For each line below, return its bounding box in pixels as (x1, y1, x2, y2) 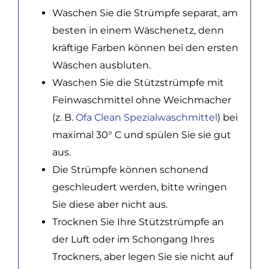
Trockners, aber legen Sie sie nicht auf (52, 250, 233, 262)
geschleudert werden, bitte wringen (52, 181, 227, 193)
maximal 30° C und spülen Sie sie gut (52, 128, 231, 141)
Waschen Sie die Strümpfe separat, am (52, 7, 238, 19)
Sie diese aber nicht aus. (52, 198, 168, 210)
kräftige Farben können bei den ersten (52, 41, 238, 53)
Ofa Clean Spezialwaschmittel (75, 111, 217, 123)
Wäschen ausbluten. (52, 59, 151, 71)
